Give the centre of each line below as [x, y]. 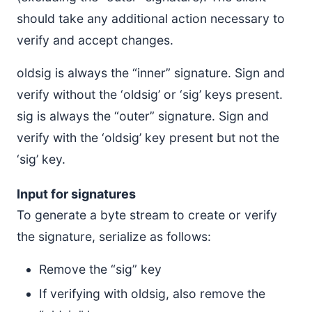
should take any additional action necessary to [151, 18]
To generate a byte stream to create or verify [147, 215]
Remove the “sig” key [100, 269]
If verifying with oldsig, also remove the [152, 294]
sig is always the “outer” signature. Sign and [143, 116]
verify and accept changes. [95, 40]
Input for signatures [76, 194]
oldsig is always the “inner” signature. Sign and [151, 73]
